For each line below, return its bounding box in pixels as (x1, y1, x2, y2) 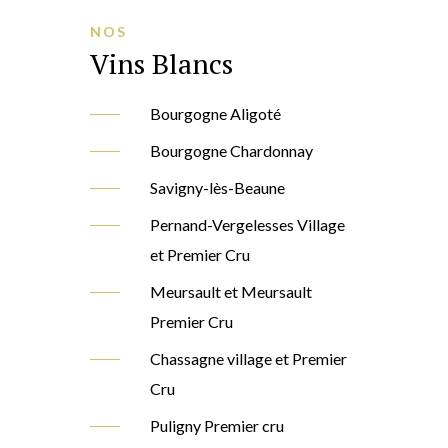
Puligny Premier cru (149, 416, 284, 436)
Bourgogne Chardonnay (149, 141, 313, 161)
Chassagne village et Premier (149, 349, 347, 369)
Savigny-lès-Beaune (149, 178, 285, 198)
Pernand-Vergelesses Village (149, 215, 345, 235)
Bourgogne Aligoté (149, 104, 281, 124)
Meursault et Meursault (149, 282, 312, 302)
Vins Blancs (89, 45, 233, 83)
